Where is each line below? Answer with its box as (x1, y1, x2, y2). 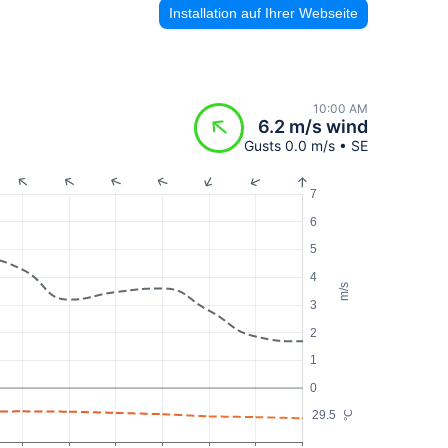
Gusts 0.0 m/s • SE (244, 137, 368, 155)
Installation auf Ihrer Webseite (169, 4, 358, 21)
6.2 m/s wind (258, 116, 368, 138)
